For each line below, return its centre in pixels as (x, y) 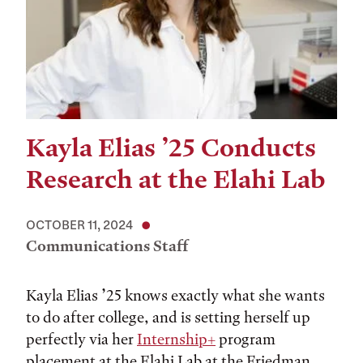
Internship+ (176, 339)
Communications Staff (107, 246)
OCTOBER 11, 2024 (79, 224)
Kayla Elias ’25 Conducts (171, 148)
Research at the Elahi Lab (175, 179)
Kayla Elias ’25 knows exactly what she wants (175, 295)
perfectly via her (81, 339)
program (246, 339)
